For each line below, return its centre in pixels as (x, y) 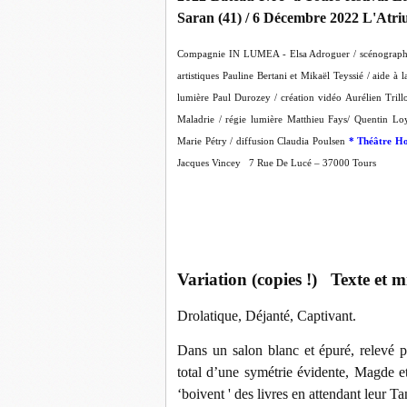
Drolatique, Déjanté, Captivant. (267, 316)
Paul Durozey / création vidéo (278, 98)
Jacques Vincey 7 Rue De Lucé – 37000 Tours (277, 163)
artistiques (198, 76)
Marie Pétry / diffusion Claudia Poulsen (261, 141)
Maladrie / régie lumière (230, 119)
